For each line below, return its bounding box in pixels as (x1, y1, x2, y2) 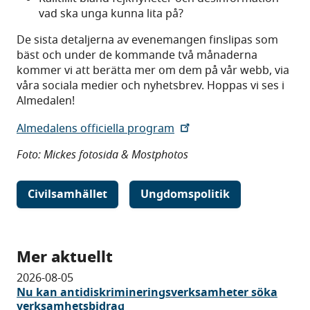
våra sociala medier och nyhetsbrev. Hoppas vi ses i (17, 77, 284, 95)
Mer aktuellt (17, 245, 113, 269)
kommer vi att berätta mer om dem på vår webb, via (17, 62, 289, 80)
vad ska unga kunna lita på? (39, 6, 183, 23)
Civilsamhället (28, 186, 107, 203)
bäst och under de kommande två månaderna (17, 47, 257, 64)
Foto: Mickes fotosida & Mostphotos (17, 147, 188, 164)
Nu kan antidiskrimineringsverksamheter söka (17, 284, 277, 302)
